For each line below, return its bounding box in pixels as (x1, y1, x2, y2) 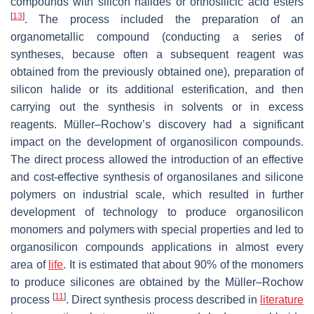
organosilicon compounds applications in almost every (11, 241, 303, 254)
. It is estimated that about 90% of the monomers (63, 259, 304, 271)
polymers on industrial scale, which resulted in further (11, 189, 303, 201)
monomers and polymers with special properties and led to (11, 224, 303, 236)
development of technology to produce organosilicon (11, 206, 303, 219)
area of (11, 259, 49, 271)
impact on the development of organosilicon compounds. (11, 136, 303, 149)
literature (260, 294, 304, 306)
